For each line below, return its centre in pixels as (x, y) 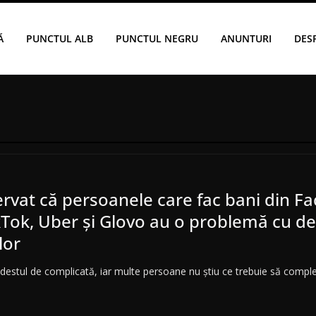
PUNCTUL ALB (59, 38)
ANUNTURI (246, 38)
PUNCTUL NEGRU (157, 38)
